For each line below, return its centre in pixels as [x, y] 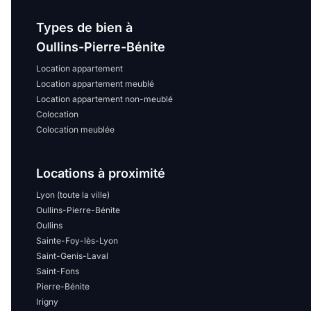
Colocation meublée [75, 129]
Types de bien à [84, 27]
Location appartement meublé [95, 84]
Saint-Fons [58, 271]
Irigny [47, 302]
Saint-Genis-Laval [72, 256]
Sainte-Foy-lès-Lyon [77, 241]
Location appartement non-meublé [104, 99]
